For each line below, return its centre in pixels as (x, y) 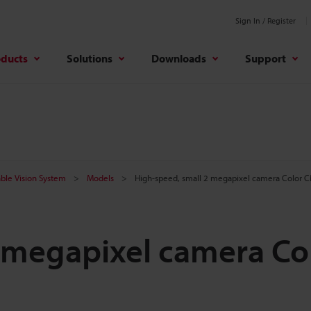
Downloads (179, 58)
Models (100, 178)
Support (266, 58)
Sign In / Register (266, 20)
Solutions (90, 58)
